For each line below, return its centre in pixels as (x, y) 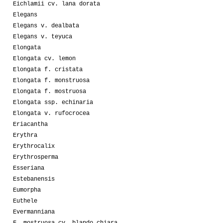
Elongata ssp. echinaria (53, 102)
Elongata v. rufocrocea (51, 113)
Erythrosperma (36, 157)
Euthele (25, 201)
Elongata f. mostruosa (50, 91)
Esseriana (29, 168)
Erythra (25, 135)
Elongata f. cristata (48, 69)
